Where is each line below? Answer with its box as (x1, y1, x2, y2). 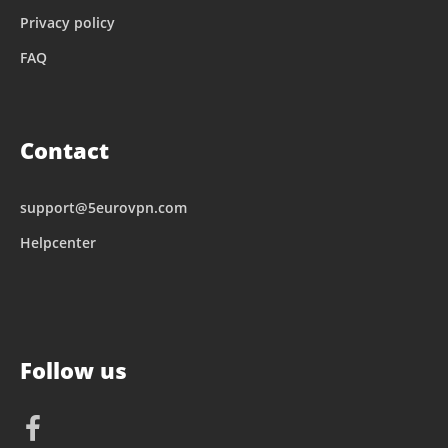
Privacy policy (20, 12, 115, 32)
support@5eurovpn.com (20, 197, 187, 217)
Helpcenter (20, 232, 96, 252)
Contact (20, 134, 109, 165)
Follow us (20, 354, 127, 385)
